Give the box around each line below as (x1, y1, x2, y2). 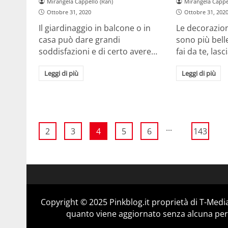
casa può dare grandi (39, 34, 120, 46)
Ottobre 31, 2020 (46, 8, 91, 16)
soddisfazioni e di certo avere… (39, 46, 157, 58)
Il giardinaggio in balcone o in (39, 22, 151, 34)
